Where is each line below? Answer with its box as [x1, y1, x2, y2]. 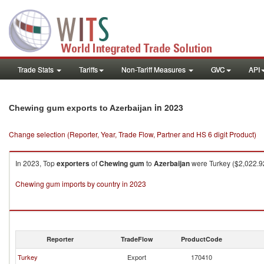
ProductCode [181, 235, 222, 243]
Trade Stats [18, 64, 55, 74]
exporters [57, 158, 90, 169]
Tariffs [79, 64, 98, 74]
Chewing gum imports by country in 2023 [15, 179, 146, 189]
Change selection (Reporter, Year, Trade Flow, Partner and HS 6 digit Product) [9, 129, 256, 139]
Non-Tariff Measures [121, 64, 187, 74]
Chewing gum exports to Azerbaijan [9, 103, 152, 113]
